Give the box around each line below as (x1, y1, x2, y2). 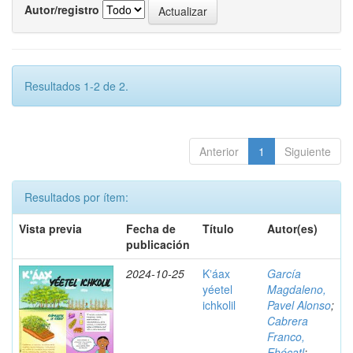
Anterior (199, 143, 239, 159)
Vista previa (19, 221, 82, 236)
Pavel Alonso (267, 297, 331, 313)
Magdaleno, (267, 281, 326, 297)
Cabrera (267, 313, 308, 329)
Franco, (267, 329, 305, 344)
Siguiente (284, 143, 331, 159)
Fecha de (126, 221, 176, 236)
